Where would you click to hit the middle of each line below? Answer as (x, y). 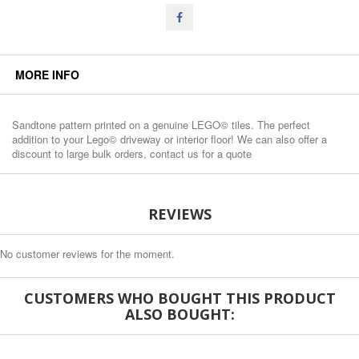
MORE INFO (47, 75)
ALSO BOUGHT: (179, 314)
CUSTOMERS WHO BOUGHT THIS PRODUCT (179, 298)
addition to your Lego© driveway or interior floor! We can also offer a (169, 139)
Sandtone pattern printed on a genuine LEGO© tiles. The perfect (161, 125)
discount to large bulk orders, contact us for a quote (132, 153)
